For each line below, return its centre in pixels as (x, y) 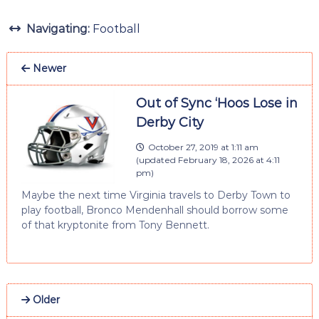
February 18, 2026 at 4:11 (229, 160)
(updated (157, 160)
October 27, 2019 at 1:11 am (203, 147)
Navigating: (58, 29)
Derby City (169, 123)
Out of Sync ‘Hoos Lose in (216, 104)
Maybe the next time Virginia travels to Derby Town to (156, 195)
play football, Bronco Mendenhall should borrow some (155, 210)
